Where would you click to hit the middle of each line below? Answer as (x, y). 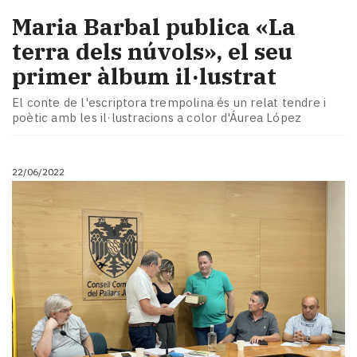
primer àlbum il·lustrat (144, 76)
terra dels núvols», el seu (152, 51)
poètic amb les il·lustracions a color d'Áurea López (157, 118)
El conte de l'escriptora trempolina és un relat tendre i (169, 103)
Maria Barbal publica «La (154, 26)
